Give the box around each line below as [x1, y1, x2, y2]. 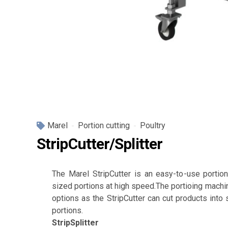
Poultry [140, 121, 165, 130]
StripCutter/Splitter [37, 135, 162, 153]
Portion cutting [78, 121, 130, 130]
